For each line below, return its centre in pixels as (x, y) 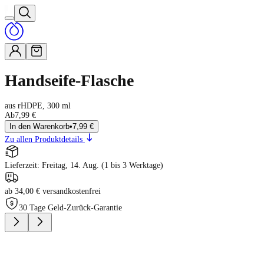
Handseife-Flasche (69, 80)
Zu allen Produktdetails (44, 139)
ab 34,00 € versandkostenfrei (53, 191)
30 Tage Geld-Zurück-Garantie (70, 207)
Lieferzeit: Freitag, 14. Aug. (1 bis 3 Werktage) (84, 165)
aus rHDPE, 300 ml (38, 105)
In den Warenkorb (39, 126)
